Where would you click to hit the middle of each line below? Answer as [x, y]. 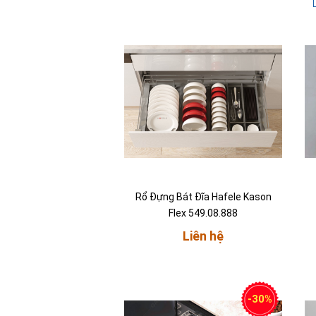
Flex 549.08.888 [203, 213]
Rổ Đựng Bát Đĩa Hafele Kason [203, 197]
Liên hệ [203, 236]
